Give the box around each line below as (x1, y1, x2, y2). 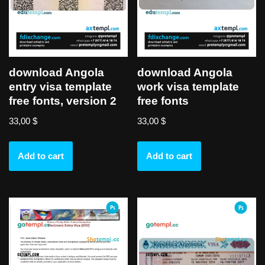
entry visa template (9, 80, 112, 93)
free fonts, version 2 (9, 95, 117, 108)
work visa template (137, 80, 240, 93)
